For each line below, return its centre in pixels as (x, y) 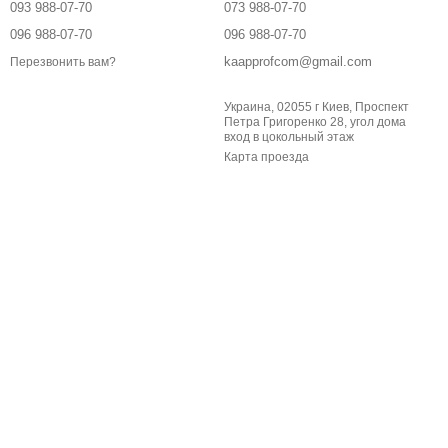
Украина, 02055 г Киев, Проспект (316, 107)
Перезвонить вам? (63, 61)
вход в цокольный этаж (289, 137)
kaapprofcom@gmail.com (298, 62)
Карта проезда (266, 157)
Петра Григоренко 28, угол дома (287, 122)
